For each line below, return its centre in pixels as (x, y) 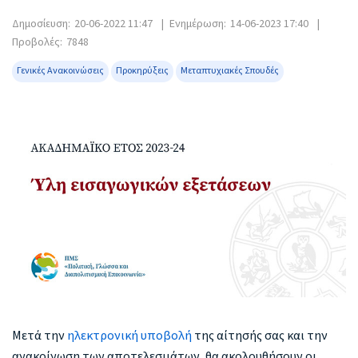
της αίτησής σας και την (260, 336)
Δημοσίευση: (41, 24)
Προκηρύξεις (142, 71)
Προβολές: (37, 42)
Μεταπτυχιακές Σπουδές (230, 71)
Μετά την (40, 336)
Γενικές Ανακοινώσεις (60, 71)
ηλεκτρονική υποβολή (129, 336)
